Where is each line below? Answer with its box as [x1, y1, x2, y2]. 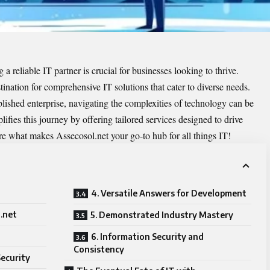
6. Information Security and [91, 231, 204, 242]
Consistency [74, 244, 124, 255]
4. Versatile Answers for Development [91, 188, 246, 199]
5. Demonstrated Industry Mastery [90, 210, 233, 221]
